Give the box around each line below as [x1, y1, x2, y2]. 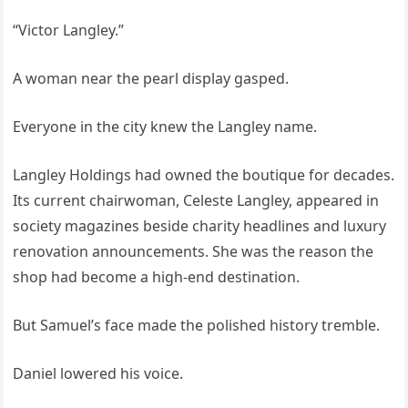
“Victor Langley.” [13, 20, 125, 41]
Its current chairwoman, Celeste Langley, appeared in [13, 190, 380, 211]
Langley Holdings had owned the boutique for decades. [13, 165, 395, 186]
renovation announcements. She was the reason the [13, 241, 374, 262]
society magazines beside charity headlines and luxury [13, 216, 387, 237]
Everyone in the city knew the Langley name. [13, 117, 318, 138]
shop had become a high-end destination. [13, 267, 301, 288]
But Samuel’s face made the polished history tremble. [13, 315, 381, 336]
